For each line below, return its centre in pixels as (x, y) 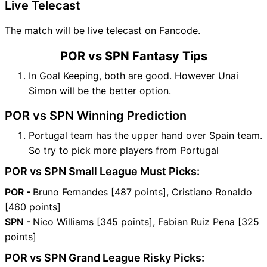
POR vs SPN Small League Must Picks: (102, 171)
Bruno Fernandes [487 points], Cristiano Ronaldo (142, 192)
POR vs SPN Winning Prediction (96, 115)
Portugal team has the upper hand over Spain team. (145, 135)
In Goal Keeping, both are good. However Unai (133, 75)
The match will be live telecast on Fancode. (103, 30)
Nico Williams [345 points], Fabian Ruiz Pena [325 (146, 221)
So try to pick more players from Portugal (124, 150)
